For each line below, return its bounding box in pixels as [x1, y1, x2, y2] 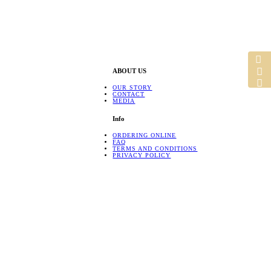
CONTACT [113, 90, 145, 97]
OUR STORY [113, 83, 152, 91]
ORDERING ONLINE [113, 132, 177, 139]
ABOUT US [113, 67, 147, 74]
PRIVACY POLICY [113, 152, 171, 159]
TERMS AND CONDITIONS [113, 145, 198, 152]
